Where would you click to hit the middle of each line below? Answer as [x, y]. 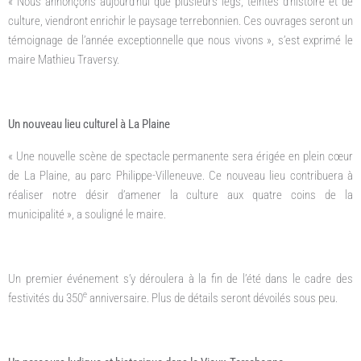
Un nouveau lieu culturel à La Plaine [89, 124]
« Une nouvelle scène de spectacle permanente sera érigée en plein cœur [180, 156]
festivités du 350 [46, 298]
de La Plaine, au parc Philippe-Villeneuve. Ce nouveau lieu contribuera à [180, 175]
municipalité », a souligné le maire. [87, 214]
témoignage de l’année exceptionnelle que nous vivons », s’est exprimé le [180, 40]
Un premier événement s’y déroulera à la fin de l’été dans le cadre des [180, 278]
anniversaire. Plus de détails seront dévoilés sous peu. [212, 298]
